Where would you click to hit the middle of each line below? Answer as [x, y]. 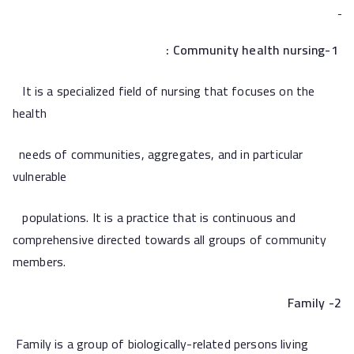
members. [40, 262]
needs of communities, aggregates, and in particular [158, 154]
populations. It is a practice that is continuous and [154, 217]
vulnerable [40, 176]
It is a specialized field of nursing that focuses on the [164, 91]
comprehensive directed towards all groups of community [170, 239]
